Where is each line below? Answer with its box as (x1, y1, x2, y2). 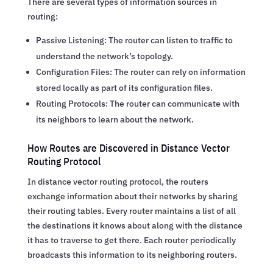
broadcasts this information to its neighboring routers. (27, 249, 237, 260)
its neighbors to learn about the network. (35, 113, 194, 125)
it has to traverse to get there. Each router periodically (27, 234, 236, 246)
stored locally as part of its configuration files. (35, 82, 213, 93)
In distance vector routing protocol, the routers (27, 175, 208, 187)
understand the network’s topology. (35, 50, 173, 62)
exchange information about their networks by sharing (27, 190, 238, 202)
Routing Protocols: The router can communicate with (35, 97, 239, 109)
